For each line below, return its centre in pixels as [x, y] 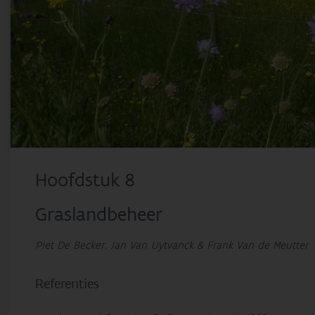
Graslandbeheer [99, 215]
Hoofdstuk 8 [85, 181]
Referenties [67, 284]
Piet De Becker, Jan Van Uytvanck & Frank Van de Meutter [172, 245]
